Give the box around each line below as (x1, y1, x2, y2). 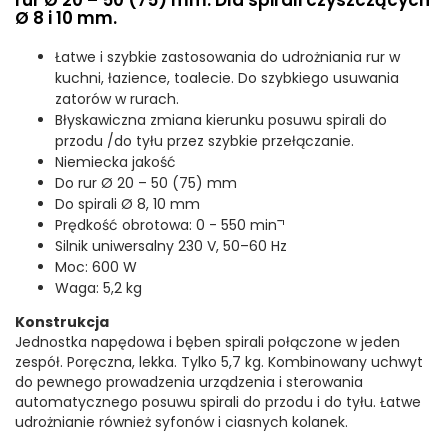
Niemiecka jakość (55, 152, 176, 173)
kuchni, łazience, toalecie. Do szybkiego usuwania (55, 68, 399, 89)
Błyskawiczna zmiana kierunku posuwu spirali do (55, 110, 387, 131)
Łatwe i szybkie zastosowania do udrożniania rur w (55, 47, 400, 68)
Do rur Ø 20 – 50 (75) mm (55, 173, 237, 194)
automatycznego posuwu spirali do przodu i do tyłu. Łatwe (15, 392, 421, 413)
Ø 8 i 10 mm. (15, 6, 117, 31)
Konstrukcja (15, 312, 109, 333)
